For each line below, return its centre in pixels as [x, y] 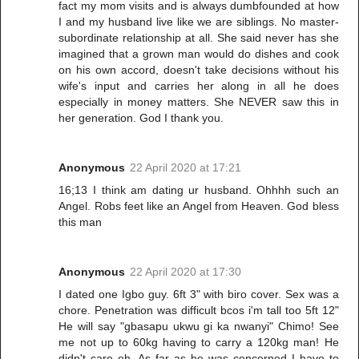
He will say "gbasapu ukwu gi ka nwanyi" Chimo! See [199, 327]
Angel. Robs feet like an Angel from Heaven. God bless [199, 206]
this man [81, 222]
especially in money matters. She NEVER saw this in [199, 102]
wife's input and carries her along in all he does [199, 86]
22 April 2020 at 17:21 [186, 168]
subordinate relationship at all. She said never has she [199, 38]
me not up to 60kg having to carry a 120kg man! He [199, 343]
